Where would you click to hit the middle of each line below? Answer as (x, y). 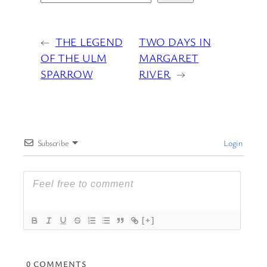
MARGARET (169, 58)
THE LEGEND (89, 41)
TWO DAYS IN (175, 41)
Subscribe (53, 142)
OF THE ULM (74, 58)
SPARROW (67, 74)
